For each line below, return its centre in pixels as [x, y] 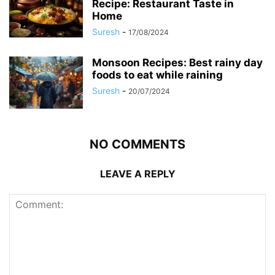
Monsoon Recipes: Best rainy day [177, 63]
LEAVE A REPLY [137, 174]
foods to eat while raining [157, 75]
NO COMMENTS [137, 145]
